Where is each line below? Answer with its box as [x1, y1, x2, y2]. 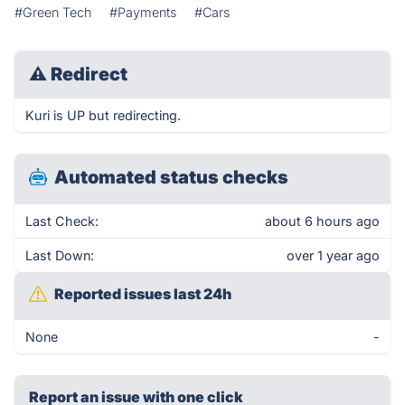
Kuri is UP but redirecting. [25, 108, 181, 123]
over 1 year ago [287, 248, 380, 263]
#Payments [109, 5, 176, 20]
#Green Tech [14, 5, 91, 20]
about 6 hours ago [265, 213, 380, 229]
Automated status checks [54, 166, 288, 188]
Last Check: [25, 213, 99, 229]
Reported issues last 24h [54, 285, 231, 303]
